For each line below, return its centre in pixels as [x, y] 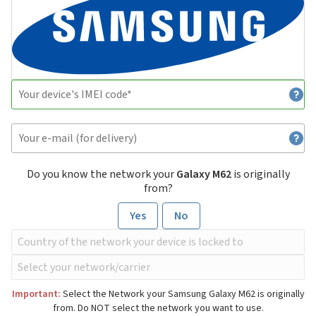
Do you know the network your [101, 175]
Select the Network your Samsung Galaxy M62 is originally [182, 294]
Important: [36, 294]
